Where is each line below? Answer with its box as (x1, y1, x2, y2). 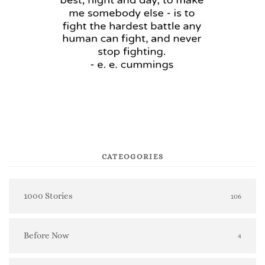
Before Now (24, 230, 69, 241)
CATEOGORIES (101, 152, 164, 161)
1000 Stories (24, 190, 73, 202)
